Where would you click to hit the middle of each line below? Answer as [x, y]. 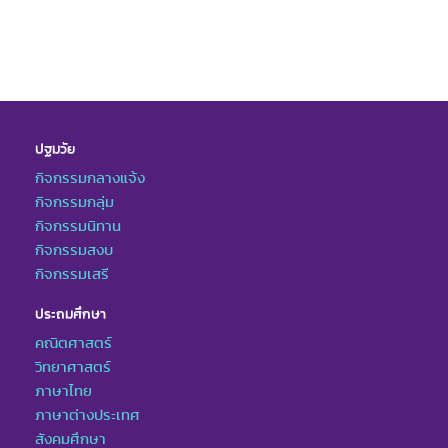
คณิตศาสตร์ [73, 342]
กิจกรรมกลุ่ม [74, 201]
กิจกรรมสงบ [74, 249]
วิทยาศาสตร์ [73, 366]
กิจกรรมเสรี [72, 273]
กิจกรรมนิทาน [78, 225]
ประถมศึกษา [70, 313]
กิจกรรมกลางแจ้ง [90, 177]
